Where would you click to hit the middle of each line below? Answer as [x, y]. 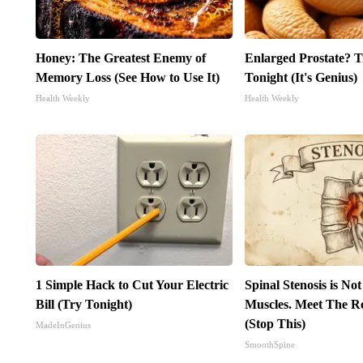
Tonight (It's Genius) [301, 77]
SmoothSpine [270, 344]
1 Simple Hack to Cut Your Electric [132, 284]
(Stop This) [275, 323]
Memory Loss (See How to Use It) [127, 77]
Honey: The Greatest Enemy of [120, 58]
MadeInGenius [63, 325]
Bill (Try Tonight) [83, 304]
